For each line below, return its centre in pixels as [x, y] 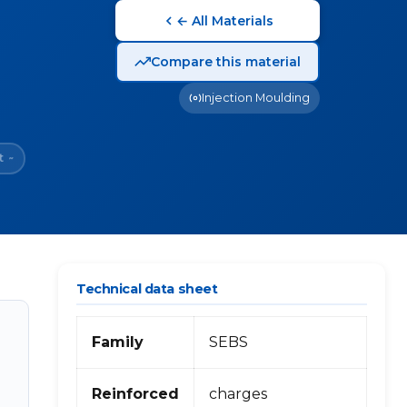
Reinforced [135, 393]
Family [118, 342]
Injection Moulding [255, 97]
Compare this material [225, 62]
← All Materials [224, 20]
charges [238, 393]
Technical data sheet [147, 289]
